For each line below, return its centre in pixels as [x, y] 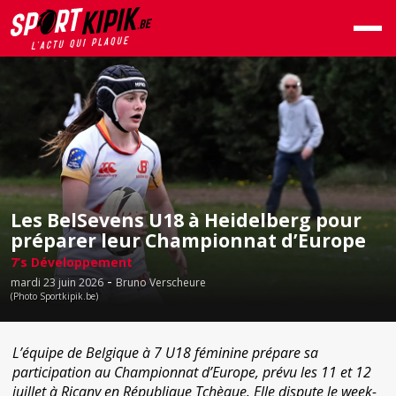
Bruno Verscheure [161, 282]
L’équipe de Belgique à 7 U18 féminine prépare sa [165, 353]
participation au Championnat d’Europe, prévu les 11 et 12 [192, 372]
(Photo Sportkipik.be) [54, 296]
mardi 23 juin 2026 [57, 282]
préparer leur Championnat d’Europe [188, 240]
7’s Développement [72, 262]
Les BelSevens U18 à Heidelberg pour [186, 220]
